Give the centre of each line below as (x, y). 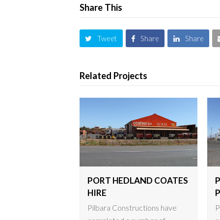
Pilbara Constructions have (132, 207)
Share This (101, 7)
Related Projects (113, 75)
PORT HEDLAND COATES (138, 180)
